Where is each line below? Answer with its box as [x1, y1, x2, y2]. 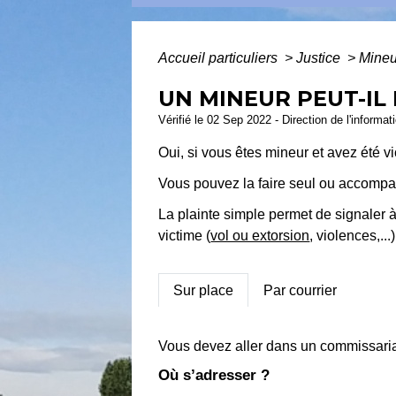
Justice [296, 50, 345, 65]
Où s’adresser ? [158, 367, 270, 385]
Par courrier [263, 282, 338, 298]
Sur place [173, 282, 234, 298]
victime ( [158, 228, 211, 244]
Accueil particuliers [158, 50, 282, 65]
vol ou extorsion [210, 228, 310, 244]
